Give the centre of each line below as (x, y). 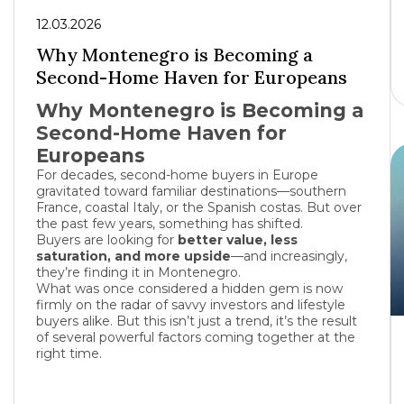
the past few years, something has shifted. (170, 224)
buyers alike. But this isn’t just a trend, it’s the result (197, 321)
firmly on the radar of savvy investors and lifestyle (191, 305)
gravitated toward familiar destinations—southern (191, 191)
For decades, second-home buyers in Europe (177, 175)
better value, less (238, 240)
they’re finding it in (97, 272)
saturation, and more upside (133, 256)
